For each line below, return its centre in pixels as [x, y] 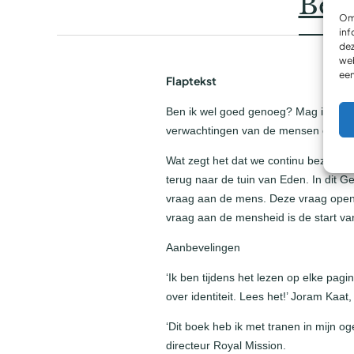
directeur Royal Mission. [228, 345]
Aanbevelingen [205, 247]
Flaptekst [191, 81]
